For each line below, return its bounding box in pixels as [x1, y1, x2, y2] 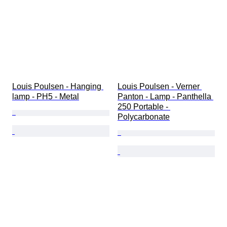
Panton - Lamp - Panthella [118, 92, 213, 101]
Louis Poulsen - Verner [118, 82, 202, 91]
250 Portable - [118, 102, 170, 111]
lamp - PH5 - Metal [12, 92, 79, 101]
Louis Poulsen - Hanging [12, 82, 103, 91]
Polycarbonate [118, 112, 170, 122]
